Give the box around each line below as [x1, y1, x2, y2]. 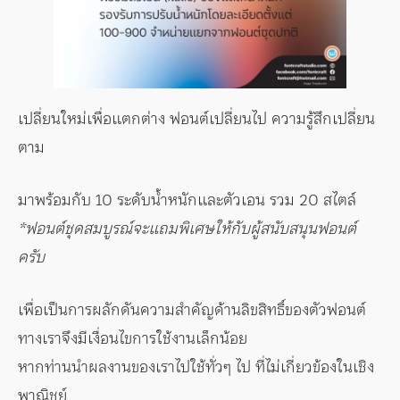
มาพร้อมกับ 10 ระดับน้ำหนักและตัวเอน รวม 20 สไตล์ [18, 186, 356, 212]
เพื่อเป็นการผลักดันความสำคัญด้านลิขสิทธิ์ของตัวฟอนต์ [18, 296, 366, 322]
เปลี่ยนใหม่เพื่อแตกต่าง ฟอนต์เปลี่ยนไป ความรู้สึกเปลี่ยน [18, 104, 375, 131]
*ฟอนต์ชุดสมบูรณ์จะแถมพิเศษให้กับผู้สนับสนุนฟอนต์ [18, 214, 356, 241]
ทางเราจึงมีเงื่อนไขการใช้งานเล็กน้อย [18, 324, 247, 351]
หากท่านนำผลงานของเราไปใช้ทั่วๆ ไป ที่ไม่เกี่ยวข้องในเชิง [18, 353, 374, 379]
